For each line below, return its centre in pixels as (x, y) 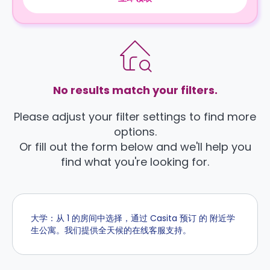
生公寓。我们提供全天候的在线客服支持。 (111, 230)
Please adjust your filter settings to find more (135, 117)
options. (135, 132)
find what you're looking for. (135, 162)
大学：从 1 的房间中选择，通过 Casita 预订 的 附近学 (133, 218)
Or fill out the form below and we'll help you (135, 147)
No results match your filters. (135, 90)
